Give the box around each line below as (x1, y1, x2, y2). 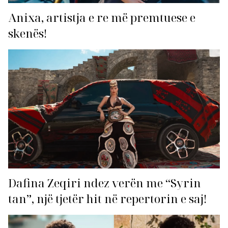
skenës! (8, 25, 47, 42)
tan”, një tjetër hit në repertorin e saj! (8, 191, 207, 207)
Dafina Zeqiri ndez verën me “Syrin (8, 175, 201, 191)
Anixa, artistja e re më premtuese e (8, 10, 195, 26)
